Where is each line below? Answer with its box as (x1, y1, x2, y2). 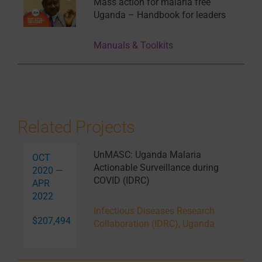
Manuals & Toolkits (93, 40, 173, 51)
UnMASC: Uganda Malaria (93, 149, 201, 161)
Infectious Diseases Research (93, 205, 215, 217)
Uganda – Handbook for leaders (93, 9, 226, 21)
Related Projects (17, 117, 136, 137)
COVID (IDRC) (93, 175, 150, 187)
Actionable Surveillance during (93, 162, 219, 174)
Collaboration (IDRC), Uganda (93, 218, 215, 230)
